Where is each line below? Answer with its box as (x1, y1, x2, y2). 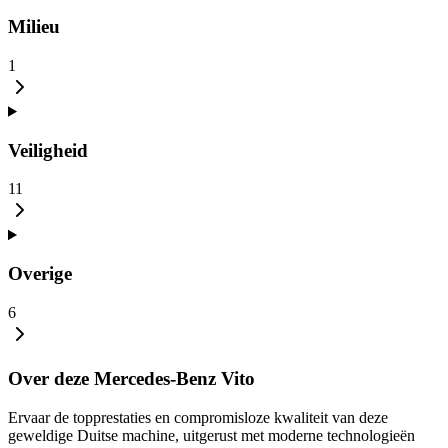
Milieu (8, 16, 60, 38)
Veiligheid (8, 139, 88, 161)
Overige (8, 262, 72, 284)
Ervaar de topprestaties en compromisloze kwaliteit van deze (8, 409, 388, 427)
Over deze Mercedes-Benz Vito (8, 368, 255, 390)
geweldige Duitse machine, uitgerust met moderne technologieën (8, 427, 415, 445)
